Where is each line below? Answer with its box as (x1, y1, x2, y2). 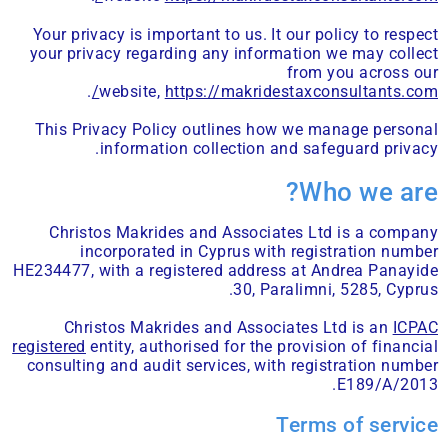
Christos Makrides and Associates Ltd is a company (49, 222, 438, 242)
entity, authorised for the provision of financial (85, 337, 438, 357)
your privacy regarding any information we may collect (29, 43, 438, 63)
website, (99, 81, 165, 101)
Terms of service (276, 413, 438, 438)
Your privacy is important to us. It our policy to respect (32, 24, 438, 44)
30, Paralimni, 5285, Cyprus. (233, 279, 438, 299)
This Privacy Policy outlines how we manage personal (34, 119, 438, 139)
